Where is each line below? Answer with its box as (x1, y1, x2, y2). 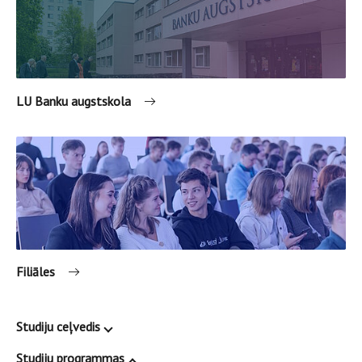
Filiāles (16, 263, 55, 280)
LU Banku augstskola (16, 92, 131, 109)
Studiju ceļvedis (16, 318, 100, 335)
